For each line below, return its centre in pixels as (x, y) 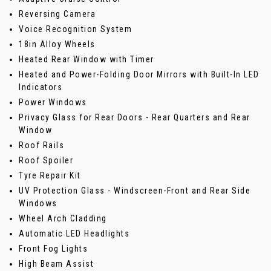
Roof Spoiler (46, 161)
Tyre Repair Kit (50, 176)
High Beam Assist (56, 264)
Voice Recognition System (75, 29)
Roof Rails (41, 145)
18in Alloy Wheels (57, 44)
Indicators (41, 87)
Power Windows (53, 103)
